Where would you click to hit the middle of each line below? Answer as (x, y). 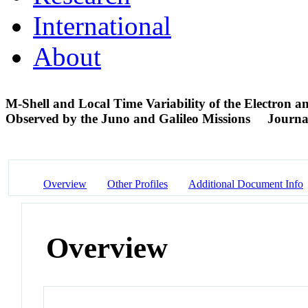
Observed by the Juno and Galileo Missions (130, 118)
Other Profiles (137, 184)
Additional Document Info (246, 184)
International (102, 25)
